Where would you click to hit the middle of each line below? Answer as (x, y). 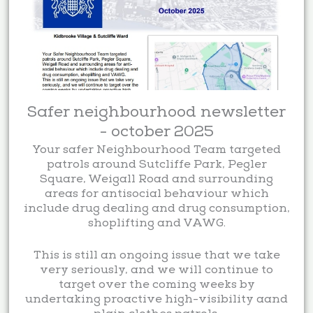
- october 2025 (156, 133)
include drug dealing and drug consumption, (156, 209)
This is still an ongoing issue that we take (156, 256)
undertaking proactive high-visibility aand (156, 300)
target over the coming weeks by (156, 286)
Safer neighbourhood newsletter (156, 113)
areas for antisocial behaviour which (156, 194)
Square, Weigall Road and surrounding (156, 180)
